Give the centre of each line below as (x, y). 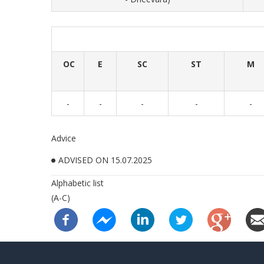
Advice (64, 138)
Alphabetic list (77, 183)
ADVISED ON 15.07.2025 (105, 160)
